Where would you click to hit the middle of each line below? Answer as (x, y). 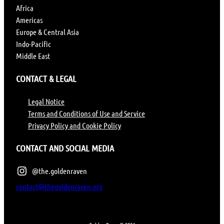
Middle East (33, 56)
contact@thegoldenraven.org (59, 186)
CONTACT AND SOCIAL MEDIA (65, 148)
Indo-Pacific (33, 44)
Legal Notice (46, 101)
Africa (25, 8)
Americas (29, 20)
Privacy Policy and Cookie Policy (74, 125)
